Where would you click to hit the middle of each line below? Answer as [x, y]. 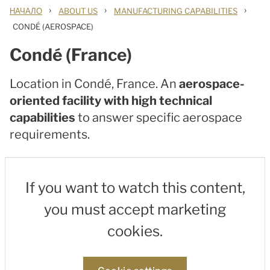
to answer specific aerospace [159, 118]
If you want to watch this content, [135, 188]
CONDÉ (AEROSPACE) [53, 27]
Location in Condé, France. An [94, 84]
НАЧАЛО [26, 11]
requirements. [50, 134]
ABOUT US [78, 11]
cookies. [135, 231]
